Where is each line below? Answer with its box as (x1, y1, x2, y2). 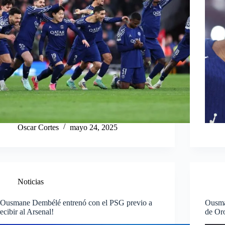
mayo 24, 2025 (70, 123, 118, 132)
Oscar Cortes (18, 123, 59, 132)
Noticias (18, 177, 44, 186)
